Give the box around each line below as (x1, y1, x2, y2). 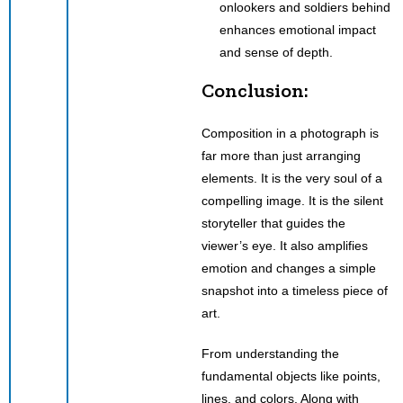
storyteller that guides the (201, 215, 345, 230)
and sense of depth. (219, 44, 333, 59)
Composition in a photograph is (201, 125, 379, 140)
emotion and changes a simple (201, 260, 376, 275)
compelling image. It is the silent (201, 193, 383, 208)
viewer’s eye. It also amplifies (201, 237, 368, 253)
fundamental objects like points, (201, 368, 381, 383)
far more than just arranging (201, 148, 361, 163)
